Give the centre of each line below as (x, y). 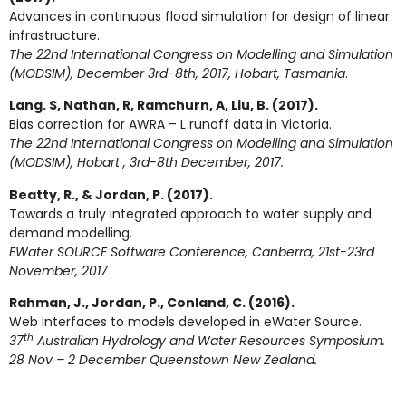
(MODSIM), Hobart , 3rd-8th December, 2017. (146, 163)
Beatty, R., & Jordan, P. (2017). (111, 194)
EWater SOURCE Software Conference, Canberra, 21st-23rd (192, 251)
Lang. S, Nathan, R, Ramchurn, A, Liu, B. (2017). (164, 106)
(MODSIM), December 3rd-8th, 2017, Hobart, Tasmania (177, 74)
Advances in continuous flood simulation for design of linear (199, 17)
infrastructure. (54, 36)
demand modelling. (71, 232)
